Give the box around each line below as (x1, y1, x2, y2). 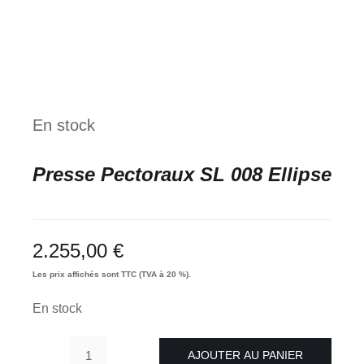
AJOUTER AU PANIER (188, 348, 303, 362)
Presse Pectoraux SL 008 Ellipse (32, 163, 331, 186)
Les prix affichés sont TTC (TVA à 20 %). (32, 270, 191, 279)
